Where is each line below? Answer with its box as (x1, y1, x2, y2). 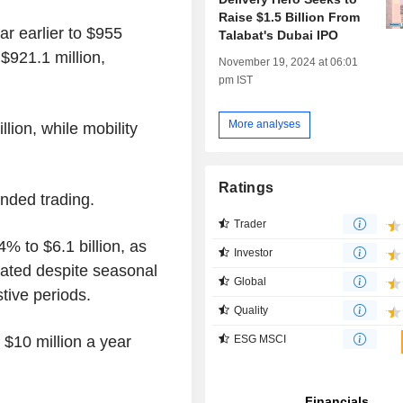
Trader (234, 217, 267, 230)
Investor (234, 246, 273, 259)
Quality (234, 303, 269, 317)
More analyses (228, 118, 301, 131)
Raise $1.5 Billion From (219, 9, 361, 24)
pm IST (219, 73, 254, 86)
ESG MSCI (234, 332, 287, 345)
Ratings (219, 179, 274, 195)
